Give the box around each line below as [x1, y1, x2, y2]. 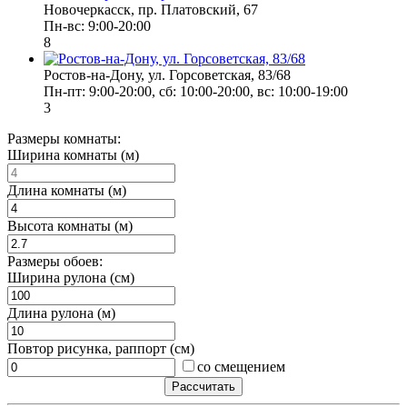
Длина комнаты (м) [7, 182, 126, 198]
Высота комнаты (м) [7, 217, 133, 233]
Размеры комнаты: [7, 130, 121, 146]
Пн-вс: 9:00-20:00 [44, 17, 151, 34]
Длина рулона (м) [7, 304, 115, 321]
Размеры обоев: [7, 253, 103, 269]
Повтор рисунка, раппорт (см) [7, 340, 194, 356]
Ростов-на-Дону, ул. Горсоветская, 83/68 [44, 66, 291, 83]
